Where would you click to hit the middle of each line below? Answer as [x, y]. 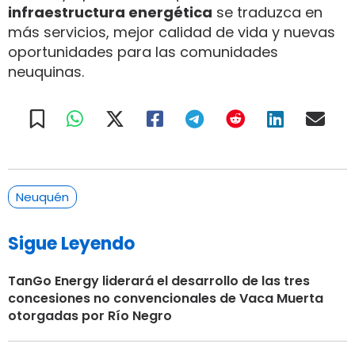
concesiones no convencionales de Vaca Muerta [166, 298]
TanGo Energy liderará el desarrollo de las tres [159, 281]
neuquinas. [46, 71]
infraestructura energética [110, 12]
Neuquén [42, 197]
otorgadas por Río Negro [90, 315]
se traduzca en [267, 12]
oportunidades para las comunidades [143, 52]
